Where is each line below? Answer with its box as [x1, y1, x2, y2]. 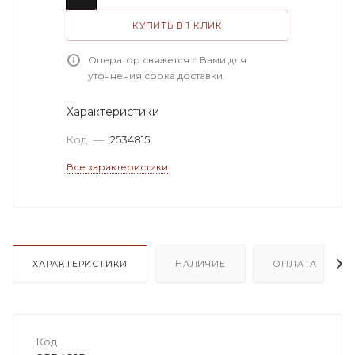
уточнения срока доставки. [88, 69, 225, 82]
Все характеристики [67, 160, 168, 173]
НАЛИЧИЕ [175, 258, 226, 269]
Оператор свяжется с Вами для [88, 53, 246, 66]
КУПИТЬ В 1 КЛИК [132, 19, 223, 31]
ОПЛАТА [273, 258, 318, 269]
